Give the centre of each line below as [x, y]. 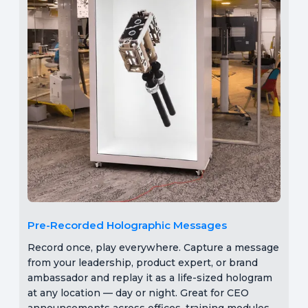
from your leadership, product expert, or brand [143, 262]
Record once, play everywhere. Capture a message [153, 247]
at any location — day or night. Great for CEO [138, 293]
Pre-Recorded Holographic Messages [127, 225]
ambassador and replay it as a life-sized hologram [150, 277]
